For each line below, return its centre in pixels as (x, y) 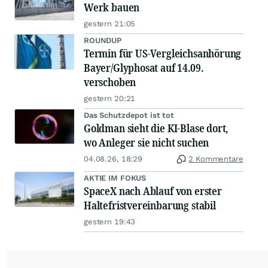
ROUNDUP (103, 41)
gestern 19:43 (110, 222)
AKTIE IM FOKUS (115, 178)
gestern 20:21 (110, 99)
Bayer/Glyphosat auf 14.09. (144, 68)
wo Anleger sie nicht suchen (147, 143)
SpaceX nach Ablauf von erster (153, 191)
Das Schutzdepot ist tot (129, 115)
